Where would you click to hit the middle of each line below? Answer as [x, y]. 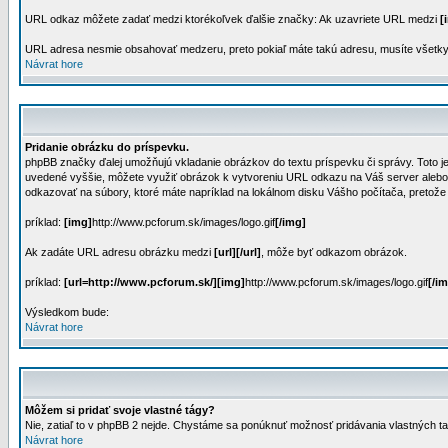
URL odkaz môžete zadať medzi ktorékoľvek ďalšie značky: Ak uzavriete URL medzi [232, 19]
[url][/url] [237, 252]
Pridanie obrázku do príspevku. [107, 147]
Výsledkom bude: [67, 312]
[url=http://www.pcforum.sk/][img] [154, 282]
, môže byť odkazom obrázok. [334, 252]
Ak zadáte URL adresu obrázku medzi [119, 252]
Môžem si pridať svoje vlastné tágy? [120, 410]
